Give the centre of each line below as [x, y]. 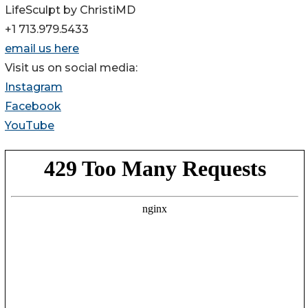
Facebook [33, 106]
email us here [42, 48]
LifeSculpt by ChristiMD [70, 10]
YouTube [30, 125]
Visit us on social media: [71, 67]
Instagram [34, 87]
